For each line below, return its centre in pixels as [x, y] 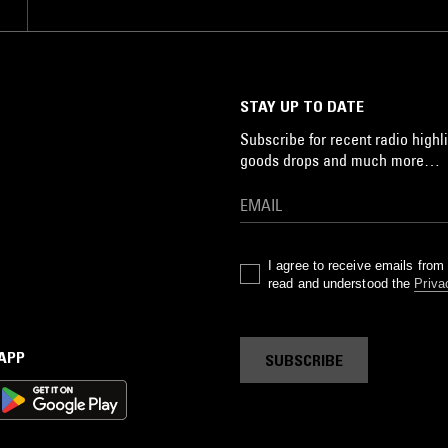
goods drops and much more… [340, 160]
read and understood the [341, 283]
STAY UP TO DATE [302, 106]
